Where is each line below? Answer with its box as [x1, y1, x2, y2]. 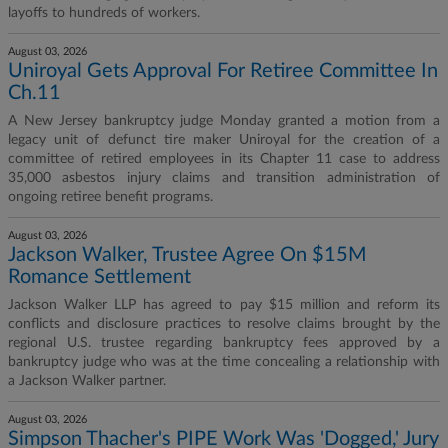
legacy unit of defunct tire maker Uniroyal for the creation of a [8, 133, 440, 147]
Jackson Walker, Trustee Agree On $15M [8, 245, 367, 265]
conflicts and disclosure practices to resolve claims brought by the [8, 317, 440, 331]
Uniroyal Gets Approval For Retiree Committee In [8, 61, 438, 81]
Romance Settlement [8, 267, 191, 287]
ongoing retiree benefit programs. [8, 190, 213, 204]
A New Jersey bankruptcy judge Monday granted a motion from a [8, 114, 440, 128]
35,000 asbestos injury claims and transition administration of [8, 171, 440, 185]
